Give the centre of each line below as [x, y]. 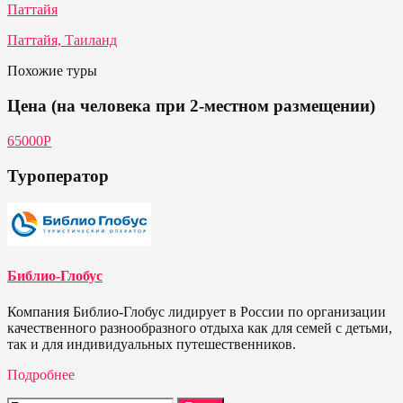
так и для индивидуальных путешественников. [152, 344]
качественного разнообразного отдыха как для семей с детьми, [200, 327]
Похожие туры [52, 71]
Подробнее [41, 374]
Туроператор [58, 175]
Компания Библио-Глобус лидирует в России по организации [197, 311]
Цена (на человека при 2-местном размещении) [191, 106]
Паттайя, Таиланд [62, 40]
